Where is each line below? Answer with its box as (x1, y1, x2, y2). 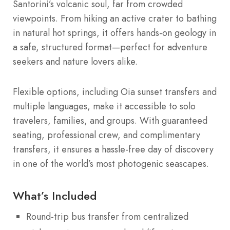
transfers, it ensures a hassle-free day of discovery (13, 143, 214, 157)
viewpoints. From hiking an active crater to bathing (13, 11, 217, 25)
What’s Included (13, 187, 97, 204)
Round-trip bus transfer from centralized (26, 210, 188, 224)
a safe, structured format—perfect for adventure (13, 40, 207, 54)
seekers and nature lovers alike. (13, 54, 138, 68)
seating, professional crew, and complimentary (13, 128, 200, 142)
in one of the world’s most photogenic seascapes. (13, 157, 209, 171)
